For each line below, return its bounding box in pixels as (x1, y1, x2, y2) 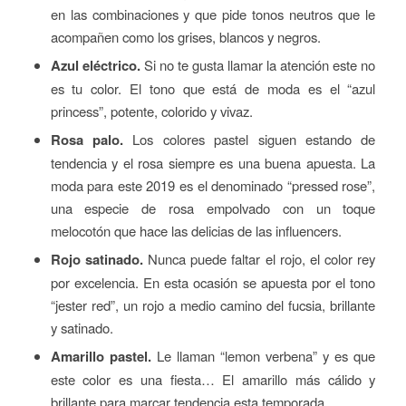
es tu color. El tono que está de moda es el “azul (50, 79, 376, 99)
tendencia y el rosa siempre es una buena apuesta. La (50, 153, 376, 173)
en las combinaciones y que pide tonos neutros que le (50, 5, 376, 24)
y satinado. (50, 318, 113, 338)
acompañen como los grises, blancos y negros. (50, 27, 321, 47)
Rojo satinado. (50, 249, 143, 270)
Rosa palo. (50, 130, 123, 150)
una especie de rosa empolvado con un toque (50, 198, 376, 218)
